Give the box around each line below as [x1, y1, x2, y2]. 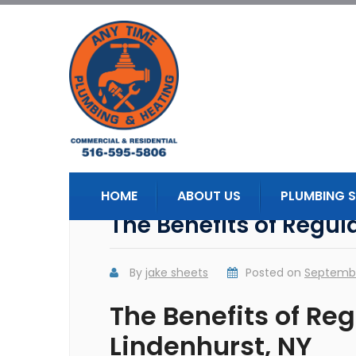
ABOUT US [177, 187, 241, 206]
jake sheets [145, 265, 208, 281]
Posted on [246, 265, 304, 281]
